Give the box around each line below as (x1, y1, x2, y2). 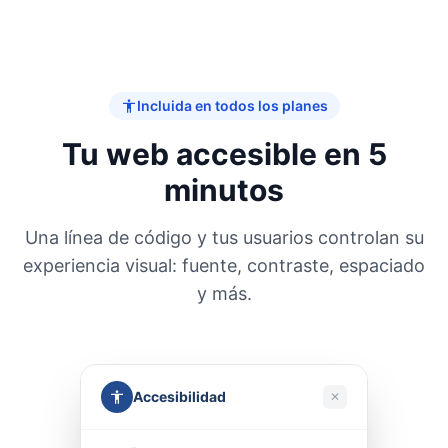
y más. (196, 283, 252, 304)
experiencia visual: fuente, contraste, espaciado (23, 255, 425, 276)
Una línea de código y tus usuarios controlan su (24, 227, 424, 248)
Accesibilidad (133, 388, 226, 405)
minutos (164, 172, 284, 208)
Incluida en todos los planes (136, 97, 328, 114)
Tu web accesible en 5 (61, 136, 387, 172)
